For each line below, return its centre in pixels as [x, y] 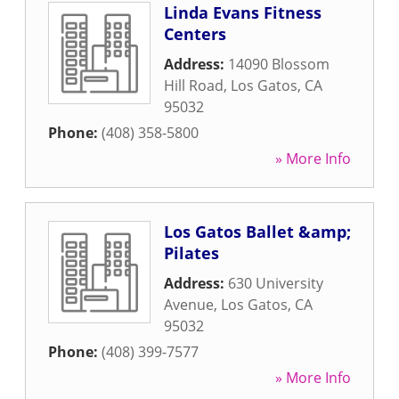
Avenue [189, 305]
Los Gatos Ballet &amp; [257, 232]
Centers [195, 34]
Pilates [191, 253]
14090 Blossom [279, 64]
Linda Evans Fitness [243, 12]
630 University [276, 283]
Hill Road [194, 85]
